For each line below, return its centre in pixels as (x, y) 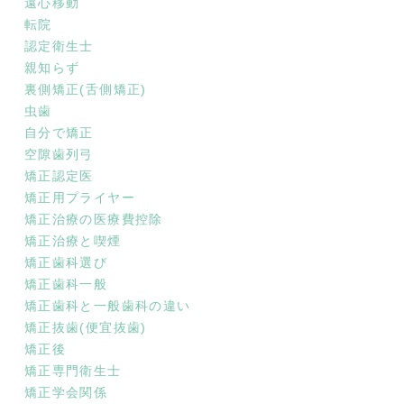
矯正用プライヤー (80, 197)
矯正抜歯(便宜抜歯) (85, 327)
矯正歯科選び (66, 262)
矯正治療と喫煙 (73, 241)
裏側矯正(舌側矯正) (85, 89)
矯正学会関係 (66, 392)
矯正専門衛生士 (73, 371)
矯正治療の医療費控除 (93, 219)
